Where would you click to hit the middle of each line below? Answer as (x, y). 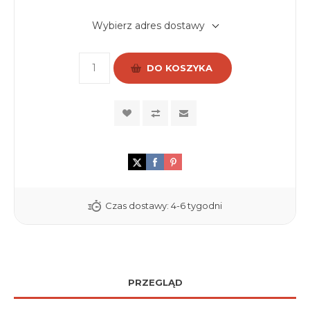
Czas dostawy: (137, 205)
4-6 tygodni (197, 205)
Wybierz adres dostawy (148, 25)
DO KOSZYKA (179, 68)
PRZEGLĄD (155, 282)
